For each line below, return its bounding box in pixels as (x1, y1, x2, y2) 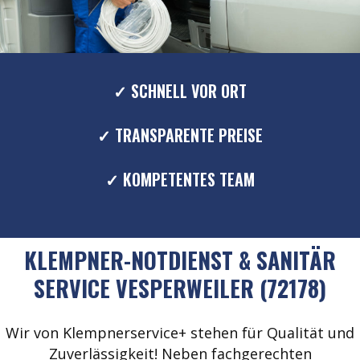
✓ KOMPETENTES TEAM (105, 167, 255, 192)
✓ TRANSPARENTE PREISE (97, 123, 263, 148)
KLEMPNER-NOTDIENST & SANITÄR (24, 243, 336, 277)
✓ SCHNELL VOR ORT (113, 79, 247, 104)
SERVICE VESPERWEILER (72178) (34, 272, 326, 305)
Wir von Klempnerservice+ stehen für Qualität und (6, 323, 354, 343)
